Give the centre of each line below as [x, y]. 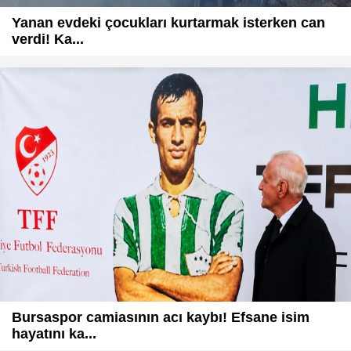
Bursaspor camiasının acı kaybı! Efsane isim [161, 317]
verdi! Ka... [48, 40]
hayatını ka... [54, 333]
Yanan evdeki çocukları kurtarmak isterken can [168, 23]
